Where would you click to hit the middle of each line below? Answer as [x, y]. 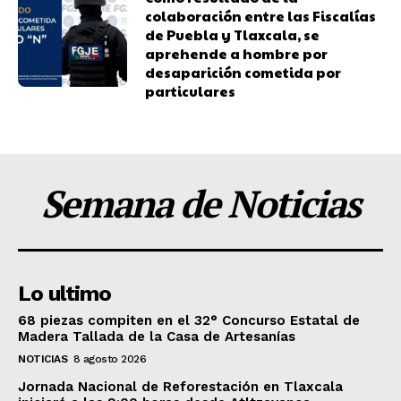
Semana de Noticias [200, 204]
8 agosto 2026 [109, 359]
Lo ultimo [64, 294]
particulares [191, 91]
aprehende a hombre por [237, 54]
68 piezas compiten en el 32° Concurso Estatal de [189, 321]
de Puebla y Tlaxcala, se [233, 35]
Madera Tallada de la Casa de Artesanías [157, 337]
